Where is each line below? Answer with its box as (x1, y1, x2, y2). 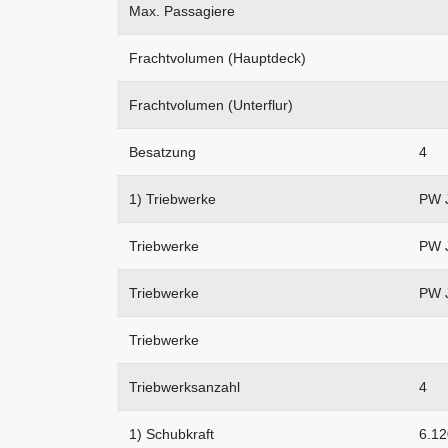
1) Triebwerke (129, 191, 216, 208)
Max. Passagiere (129, 3, 235, 20)
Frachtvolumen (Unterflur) (129, 97, 293, 114)
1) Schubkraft (129, 426, 214, 443)
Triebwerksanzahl (129, 379, 240, 396)
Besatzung (129, 144, 196, 161)
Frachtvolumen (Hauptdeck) (129, 50, 306, 67)
